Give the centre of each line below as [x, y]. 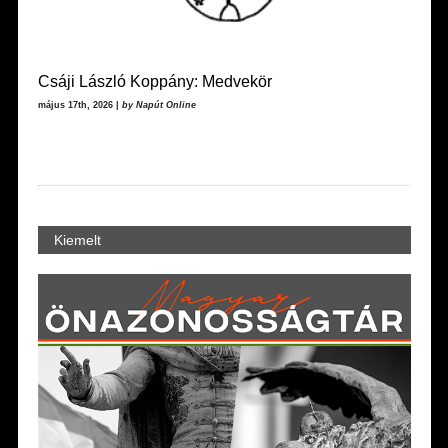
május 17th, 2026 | [79, 104]
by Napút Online [158, 104]
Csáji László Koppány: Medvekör [154, 81]
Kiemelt [77, 239]
